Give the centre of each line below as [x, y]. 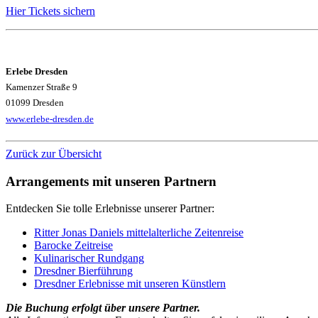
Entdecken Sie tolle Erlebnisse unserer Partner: [110, 209]
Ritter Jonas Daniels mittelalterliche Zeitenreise [139, 233]
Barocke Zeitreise [73, 246]
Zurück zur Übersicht [54, 153]
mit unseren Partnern [154, 181]
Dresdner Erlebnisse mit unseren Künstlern [130, 284]
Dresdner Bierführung [83, 271]
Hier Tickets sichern [50, 11]
